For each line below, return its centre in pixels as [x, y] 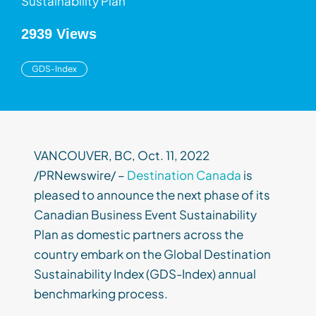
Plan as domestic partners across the [139, 235]
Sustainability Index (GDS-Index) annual [145, 274]
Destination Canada [184, 175]
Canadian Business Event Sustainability [145, 215]
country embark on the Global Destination [152, 254]
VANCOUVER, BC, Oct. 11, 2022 [122, 156]
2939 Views [59, 34]
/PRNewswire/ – [80, 175]
